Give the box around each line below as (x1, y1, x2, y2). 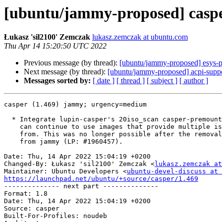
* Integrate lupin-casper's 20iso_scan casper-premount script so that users (4, 115, 12, 123)
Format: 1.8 (4, 190, 48, 198)
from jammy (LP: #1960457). (4, 138, 20, 146)
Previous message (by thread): (24, 58, 119, 67)
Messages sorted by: (24, 76, 91, 85)
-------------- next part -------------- (4, 182, 159, 190)
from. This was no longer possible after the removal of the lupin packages (4, 130, 20, 138)
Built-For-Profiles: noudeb (4, 212, 107, 220)
